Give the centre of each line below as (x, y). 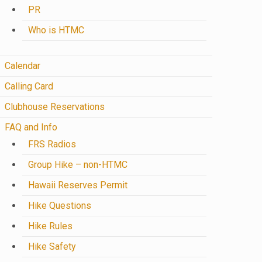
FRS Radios (52, 144)
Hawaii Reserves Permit (78, 185)
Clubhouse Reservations (55, 107)
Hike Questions (60, 206)
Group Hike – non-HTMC (78, 165)
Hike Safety (52, 247)
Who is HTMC (56, 30)
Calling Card (29, 86)
